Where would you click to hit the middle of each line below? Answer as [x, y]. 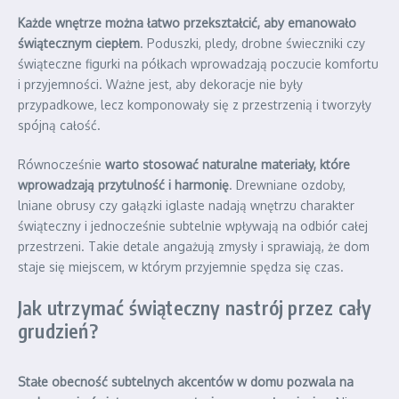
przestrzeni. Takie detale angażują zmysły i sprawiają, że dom [194, 246]
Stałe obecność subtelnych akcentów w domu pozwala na [186, 381]
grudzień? [58, 330]
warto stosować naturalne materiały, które [228, 164]
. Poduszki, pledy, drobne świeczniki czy [252, 43]
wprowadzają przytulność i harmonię [123, 184]
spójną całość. [59, 125]
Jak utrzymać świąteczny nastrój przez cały [195, 307]
